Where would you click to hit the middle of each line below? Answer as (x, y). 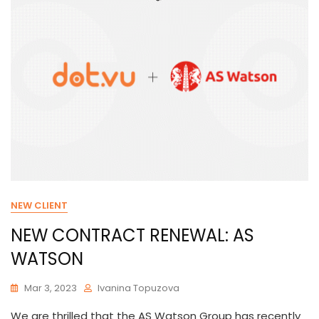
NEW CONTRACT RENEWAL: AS (132, 235)
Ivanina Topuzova (138, 288)
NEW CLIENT (39, 205)
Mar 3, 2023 (51, 288)
